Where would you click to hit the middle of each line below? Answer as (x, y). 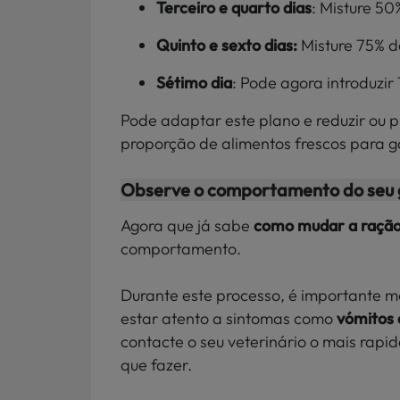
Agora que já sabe (187, 225)
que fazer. (156, 365)
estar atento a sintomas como (229, 319)
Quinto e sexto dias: (229, 45)
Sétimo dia (194, 82)
